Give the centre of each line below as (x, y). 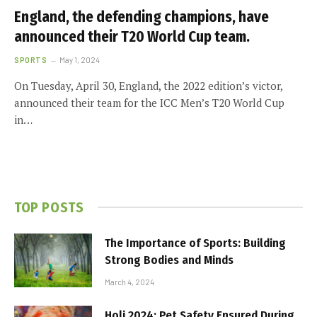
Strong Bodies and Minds (169, 260)
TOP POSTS (49, 207)
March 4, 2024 (129, 282)
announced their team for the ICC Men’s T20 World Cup (149, 102)
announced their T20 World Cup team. (132, 36)
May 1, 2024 (80, 59)
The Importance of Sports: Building (195, 243)
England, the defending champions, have (142, 17)
